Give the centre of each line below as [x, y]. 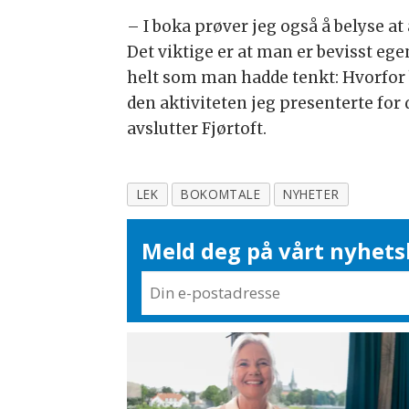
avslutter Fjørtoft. [197, 129]
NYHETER [311, 194]
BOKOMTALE [221, 194]
